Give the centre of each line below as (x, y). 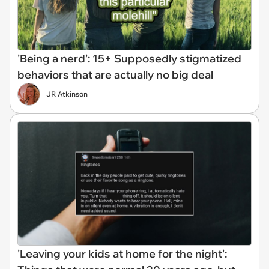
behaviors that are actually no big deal (115, 75)
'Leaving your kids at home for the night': (122, 253)
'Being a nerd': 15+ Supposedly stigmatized (129, 59)
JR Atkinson (67, 94)
